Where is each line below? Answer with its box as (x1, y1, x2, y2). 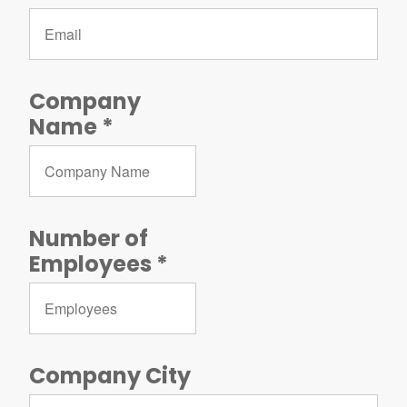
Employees (29, 249, 152, 279)
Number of (29, 223, 148, 253)
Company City (29, 361, 191, 391)
